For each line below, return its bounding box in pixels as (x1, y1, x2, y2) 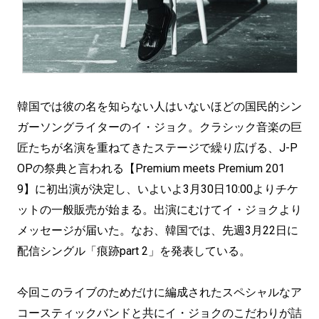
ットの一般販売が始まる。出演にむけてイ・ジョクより (17, 203, 302, 216)
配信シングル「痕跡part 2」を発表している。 (17, 244, 251, 258)
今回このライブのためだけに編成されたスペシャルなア (17, 286, 302, 299)
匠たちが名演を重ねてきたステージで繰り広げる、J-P (17, 141, 298, 155)
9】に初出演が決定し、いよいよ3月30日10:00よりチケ (17, 182, 298, 196)
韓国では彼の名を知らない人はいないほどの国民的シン (17, 100, 302, 113)
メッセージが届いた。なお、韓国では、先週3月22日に (17, 224, 298, 237)
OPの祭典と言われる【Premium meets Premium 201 (17, 162, 285, 175)
